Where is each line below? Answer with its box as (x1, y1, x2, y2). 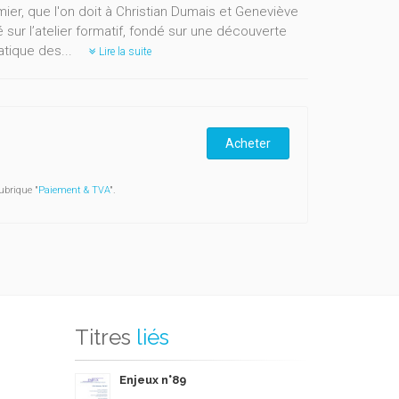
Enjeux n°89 (118, 373, 186, 387)
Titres (74, 324, 131, 350)
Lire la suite (95, 45, 151, 58)
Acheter (225, 136, 271, 151)
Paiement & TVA (37, 184, 110, 196)
